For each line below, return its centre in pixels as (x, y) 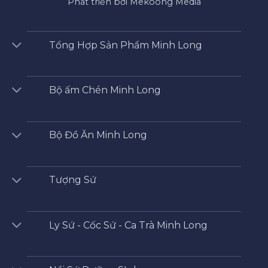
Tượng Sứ (72, 180)
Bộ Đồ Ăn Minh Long (98, 135)
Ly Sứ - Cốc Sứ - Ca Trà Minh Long (128, 225)
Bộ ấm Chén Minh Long (105, 90)
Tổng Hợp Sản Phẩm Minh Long (125, 45)
